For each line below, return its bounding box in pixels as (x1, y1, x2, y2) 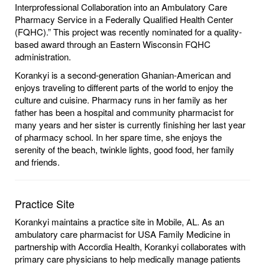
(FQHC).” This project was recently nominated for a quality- (15, 25, 242, 38)
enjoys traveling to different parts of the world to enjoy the (15, 81, 233, 94)
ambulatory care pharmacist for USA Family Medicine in (15, 228, 230, 241)
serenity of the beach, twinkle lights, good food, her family (15, 143, 234, 156)
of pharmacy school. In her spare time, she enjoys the (15, 131, 222, 144)
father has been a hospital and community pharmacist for (15, 106, 234, 119)
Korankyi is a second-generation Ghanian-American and (15, 69, 231, 82)
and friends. (15, 156, 60, 169)
